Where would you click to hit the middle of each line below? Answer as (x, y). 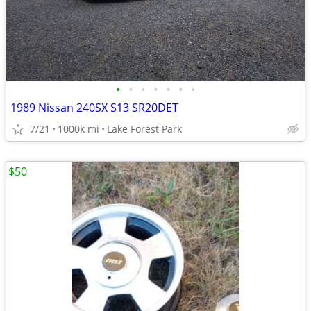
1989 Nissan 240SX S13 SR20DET (94, 108)
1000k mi (78, 129)
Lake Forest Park (144, 129)
